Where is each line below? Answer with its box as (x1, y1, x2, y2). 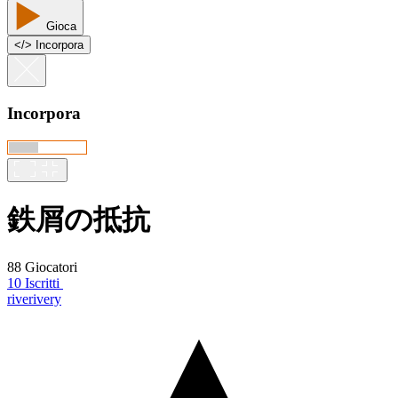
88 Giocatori (7, 259, 77, 275)
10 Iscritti (7, 275, 60, 291)
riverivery (7, 291, 61, 306)
